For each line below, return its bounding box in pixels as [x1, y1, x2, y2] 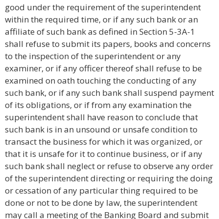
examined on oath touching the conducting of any [5, 75, 197, 86]
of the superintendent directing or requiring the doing [5, 173, 213, 184]
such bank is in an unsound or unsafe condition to [5, 124, 197, 135]
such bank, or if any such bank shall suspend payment [5, 87, 214, 98]
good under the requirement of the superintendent [5, 1, 201, 13]
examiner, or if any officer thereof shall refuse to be [5, 63, 202, 74]
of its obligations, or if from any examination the [5, 99, 192, 110]
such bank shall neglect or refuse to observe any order [5, 160, 213, 172]
